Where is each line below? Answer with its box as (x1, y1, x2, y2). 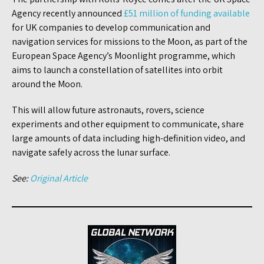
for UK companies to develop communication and (12, 21, 210, 34)
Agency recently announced (12, 6, 124, 19)
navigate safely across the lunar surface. (12, 146, 170, 159)
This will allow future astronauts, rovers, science (12, 103, 204, 116)
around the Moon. (12, 77, 82, 90)
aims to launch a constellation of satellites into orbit (12, 63, 223, 76)
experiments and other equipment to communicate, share (12, 117, 244, 130)
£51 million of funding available (124, 6, 250, 19)
